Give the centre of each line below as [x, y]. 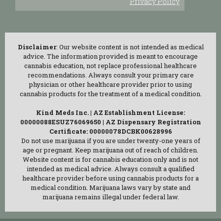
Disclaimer [37, 47]
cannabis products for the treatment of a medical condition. [110, 94]
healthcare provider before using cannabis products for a [110, 178]
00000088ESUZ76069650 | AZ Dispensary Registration [110, 122]
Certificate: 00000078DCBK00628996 [110, 131]
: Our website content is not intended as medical [130, 47]
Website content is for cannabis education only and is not [110, 160]
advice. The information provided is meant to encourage [110, 56]
